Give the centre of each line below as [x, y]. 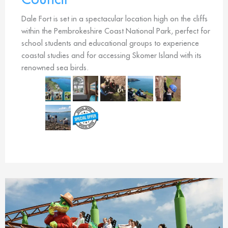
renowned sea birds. [55, 67]
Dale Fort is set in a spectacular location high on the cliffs [115, 18]
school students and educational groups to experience [110, 43]
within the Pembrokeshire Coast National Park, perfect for [116, 31]
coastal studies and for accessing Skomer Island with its [111, 55]
